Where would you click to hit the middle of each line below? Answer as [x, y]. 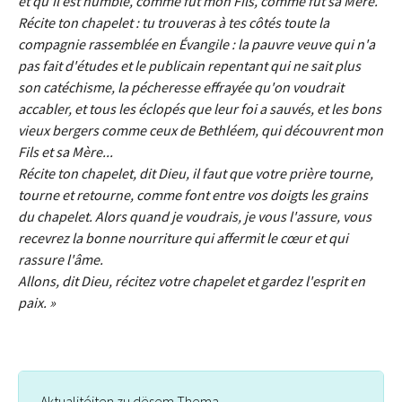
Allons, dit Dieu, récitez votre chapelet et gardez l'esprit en [192, 281]
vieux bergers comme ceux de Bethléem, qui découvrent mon [201, 131]
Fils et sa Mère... [66, 152]
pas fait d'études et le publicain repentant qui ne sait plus [189, 66]
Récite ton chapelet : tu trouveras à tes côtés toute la [174, 23]
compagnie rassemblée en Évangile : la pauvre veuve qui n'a [197, 44]
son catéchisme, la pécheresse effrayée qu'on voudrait [181, 87]
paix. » [38, 303]
